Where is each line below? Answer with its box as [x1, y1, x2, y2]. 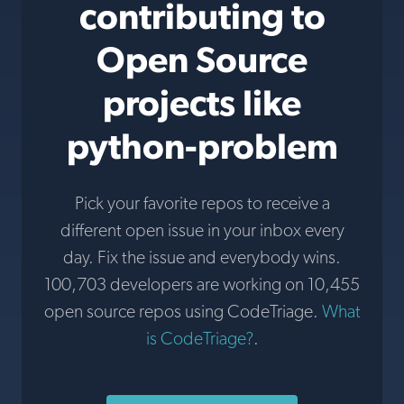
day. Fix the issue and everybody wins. [63, 246, 341, 268]
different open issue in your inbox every [60, 219, 344, 241]
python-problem [66, 124, 338, 167]
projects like [103, 81, 301, 124]
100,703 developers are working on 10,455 [44, 273, 360, 295]
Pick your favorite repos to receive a [74, 192, 330, 214]
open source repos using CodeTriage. [43, 300, 322, 322]
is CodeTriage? [145, 327, 253, 349]
